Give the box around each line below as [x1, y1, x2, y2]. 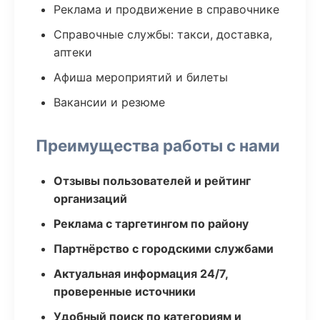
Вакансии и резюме [54, 95, 165, 109]
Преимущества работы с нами [36, 136, 280, 155]
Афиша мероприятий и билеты [54, 70, 228, 84]
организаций [54, 191, 127, 206]
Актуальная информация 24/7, [54, 266, 228, 281]
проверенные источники [54, 284, 196, 299]
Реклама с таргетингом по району [54, 216, 249, 231]
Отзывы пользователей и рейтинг [54, 174, 251, 188]
